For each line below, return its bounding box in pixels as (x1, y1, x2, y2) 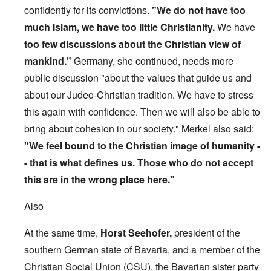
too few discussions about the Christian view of (24, 37, 241, 51)
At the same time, (24, 226, 100, 240)
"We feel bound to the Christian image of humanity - (24, 139, 260, 153)
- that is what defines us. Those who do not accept (24, 155, 253, 170)
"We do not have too (152, 3, 246, 18)
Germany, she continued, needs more (71, 54, 233, 68)
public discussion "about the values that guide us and (24, 71, 252, 85)
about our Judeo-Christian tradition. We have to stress (24, 88, 253, 102)
